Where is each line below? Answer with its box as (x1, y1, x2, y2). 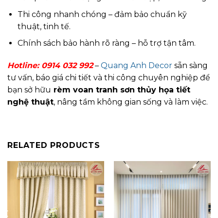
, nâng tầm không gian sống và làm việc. (54, 97, 208, 107)
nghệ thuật (7, 97, 54, 107)
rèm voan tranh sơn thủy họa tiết (51, 85, 190, 95)
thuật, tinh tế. (17, 21, 71, 31)
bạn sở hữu (7, 85, 51, 95)
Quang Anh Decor (101, 61, 172, 71)
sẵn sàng (172, 61, 208, 71)
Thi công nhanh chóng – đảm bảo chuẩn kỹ (17, 9, 187, 19)
